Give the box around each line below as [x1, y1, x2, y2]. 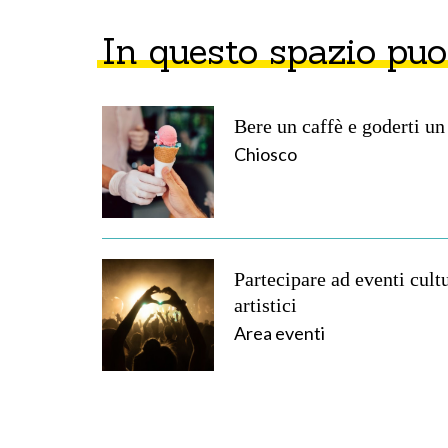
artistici [234, 294, 297, 316]
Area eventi [234, 322, 325, 344]
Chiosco [234, 143, 297, 165]
